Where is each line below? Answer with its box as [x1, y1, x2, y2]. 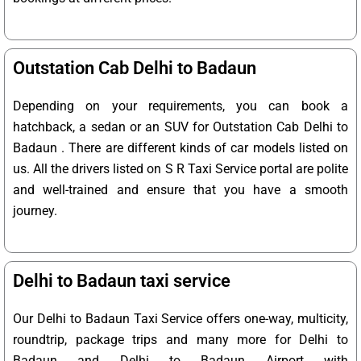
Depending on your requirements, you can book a [13, 98, 348, 114]
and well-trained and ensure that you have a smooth [13, 182, 348, 198]
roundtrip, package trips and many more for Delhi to [13, 332, 348, 348]
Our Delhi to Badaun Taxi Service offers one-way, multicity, [13, 311, 348, 327]
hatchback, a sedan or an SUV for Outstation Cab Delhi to [13, 119, 348, 135]
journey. [13, 203, 57, 219]
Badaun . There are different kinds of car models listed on [13, 140, 348, 156]
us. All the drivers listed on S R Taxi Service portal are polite [13, 161, 348, 177]
